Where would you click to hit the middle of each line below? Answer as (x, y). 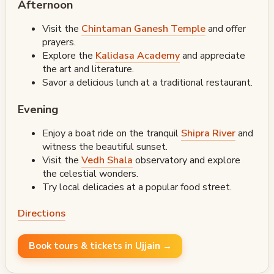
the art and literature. (88, 69)
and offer (226, 28)
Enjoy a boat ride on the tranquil (112, 133)
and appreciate (213, 55)
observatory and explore (187, 160)
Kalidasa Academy (138, 55)
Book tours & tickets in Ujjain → (100, 246)
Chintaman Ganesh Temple (143, 28)
